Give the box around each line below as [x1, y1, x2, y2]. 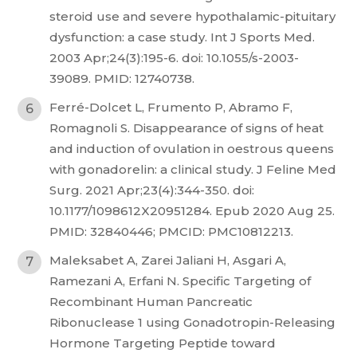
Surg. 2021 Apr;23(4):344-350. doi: [49, 182, 255, 198]
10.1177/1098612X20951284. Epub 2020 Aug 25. [49, 203, 335, 218]
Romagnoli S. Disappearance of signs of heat [49, 120, 324, 135]
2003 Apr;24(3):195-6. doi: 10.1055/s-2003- [49, 50, 300, 65]
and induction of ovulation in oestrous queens [49, 141, 335, 156]
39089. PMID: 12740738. [49, 71, 195, 86]
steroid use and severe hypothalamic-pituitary [49, 9, 336, 24]
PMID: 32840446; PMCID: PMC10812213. [49, 224, 294, 239]
